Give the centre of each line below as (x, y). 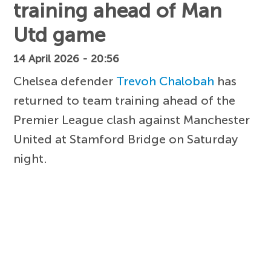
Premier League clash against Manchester (132, 119)
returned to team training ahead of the (125, 100)
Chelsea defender (65, 81)
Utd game (60, 35)
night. (31, 158)
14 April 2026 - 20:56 (67, 59)
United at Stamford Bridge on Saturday (126, 139)
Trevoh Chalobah (165, 81)
